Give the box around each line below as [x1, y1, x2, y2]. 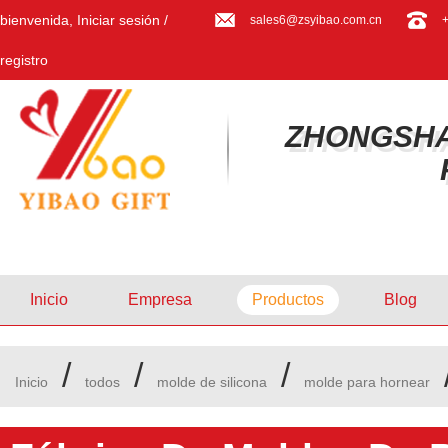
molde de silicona [157, 374, 267, 390]
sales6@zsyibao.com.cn [250, 13, 382, 27]
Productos [252, 291, 324, 308]
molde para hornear [304, 374, 430, 390]
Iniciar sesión [77, 12, 160, 28]
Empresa [128, 291, 192, 308]
